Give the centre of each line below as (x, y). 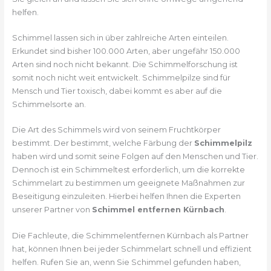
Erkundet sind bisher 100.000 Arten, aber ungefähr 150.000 (126, 51)
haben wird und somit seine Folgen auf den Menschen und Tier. (135, 157)
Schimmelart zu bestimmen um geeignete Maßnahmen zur (128, 183)
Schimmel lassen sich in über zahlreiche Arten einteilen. (120, 38)
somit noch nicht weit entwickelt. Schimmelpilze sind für (121, 78)
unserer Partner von (52, 210)
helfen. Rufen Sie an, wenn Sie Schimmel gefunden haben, (126, 262)
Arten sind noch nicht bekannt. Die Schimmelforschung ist (125, 65)
